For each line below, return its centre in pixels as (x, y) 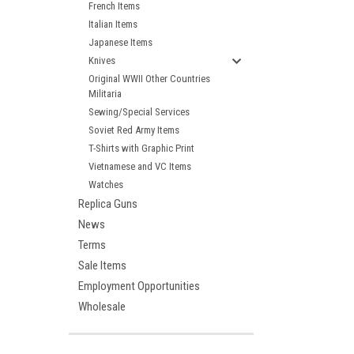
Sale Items (102, 265)
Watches (106, 185)
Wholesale (102, 307)
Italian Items (113, 24)
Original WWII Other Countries (149, 79)
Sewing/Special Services (139, 112)
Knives (102, 60)
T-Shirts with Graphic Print (141, 148)
